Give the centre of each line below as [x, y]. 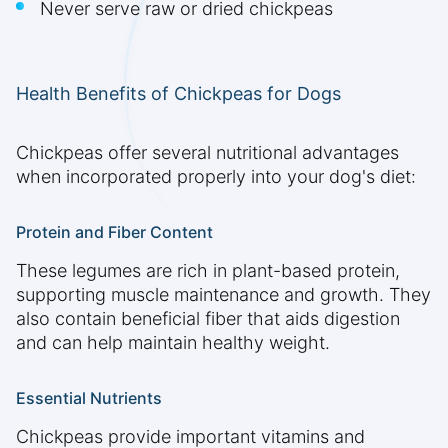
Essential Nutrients [89, 398]
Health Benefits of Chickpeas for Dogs [178, 94]
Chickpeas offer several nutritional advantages [207, 153]
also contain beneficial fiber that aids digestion [208, 319]
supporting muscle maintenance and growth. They [223, 295]
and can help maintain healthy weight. [173, 343]
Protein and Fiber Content [114, 232]
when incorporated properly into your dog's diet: [216, 177]
